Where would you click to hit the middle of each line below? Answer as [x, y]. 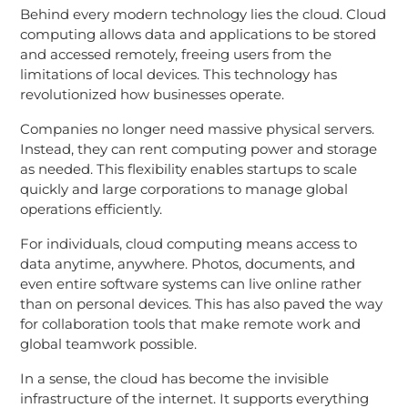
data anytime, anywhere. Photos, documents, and [187, 263]
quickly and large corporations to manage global [184, 189]
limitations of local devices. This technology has [178, 74]
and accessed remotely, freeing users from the [175, 54]
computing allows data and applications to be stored [198, 34]
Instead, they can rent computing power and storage [198, 148]
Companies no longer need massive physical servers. [197, 128]
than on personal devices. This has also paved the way [201, 303]
